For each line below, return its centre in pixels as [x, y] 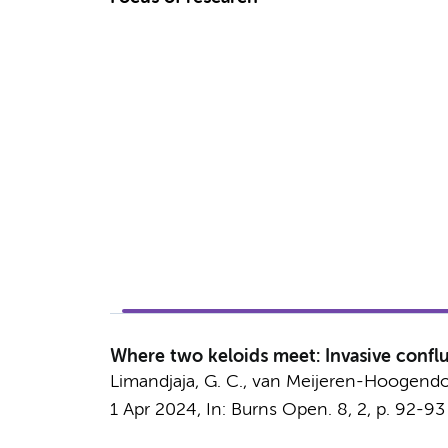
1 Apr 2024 [153, 410]
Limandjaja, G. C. [176, 382]
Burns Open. [281, 410]
